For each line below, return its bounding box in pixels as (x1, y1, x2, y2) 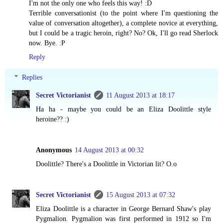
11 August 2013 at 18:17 (106, 91, 175, 100)
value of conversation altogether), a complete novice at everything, (29, 18, 218, 27)
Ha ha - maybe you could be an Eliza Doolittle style (36, 105, 211, 113)
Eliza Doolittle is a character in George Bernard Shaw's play (36, 205, 211, 213)
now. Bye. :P (29, 38, 65, 47)
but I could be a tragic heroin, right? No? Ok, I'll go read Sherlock (29, 28, 218, 37)
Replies (22, 73, 43, 82)
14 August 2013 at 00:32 (75, 146, 144, 154)
